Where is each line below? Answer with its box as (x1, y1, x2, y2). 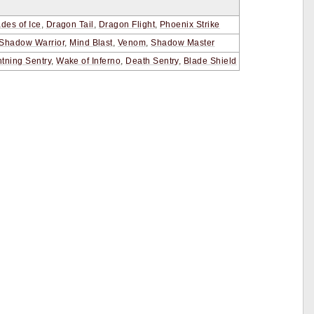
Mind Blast (69, 38, 113, 48)
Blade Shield (183, 56, 237, 67)
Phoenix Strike (160, 20, 220, 30)
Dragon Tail (46, 20, 94, 30)
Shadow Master (151, 38, 215, 48)
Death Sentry (125, 56, 179, 67)
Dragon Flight (98, 20, 156, 30)
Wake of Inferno (56, 56, 121, 67)
